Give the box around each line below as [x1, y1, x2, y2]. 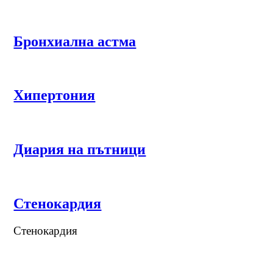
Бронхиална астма [13, 33, 136, 49]
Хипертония [13, 87, 96, 104]
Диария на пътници [13, 141, 146, 158]
